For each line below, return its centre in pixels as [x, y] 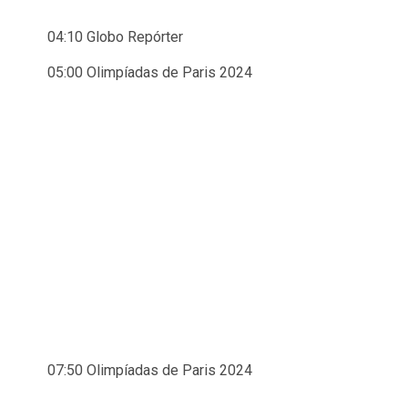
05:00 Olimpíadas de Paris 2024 [150, 72]
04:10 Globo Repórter [115, 37]
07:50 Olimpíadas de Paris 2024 [150, 370]
